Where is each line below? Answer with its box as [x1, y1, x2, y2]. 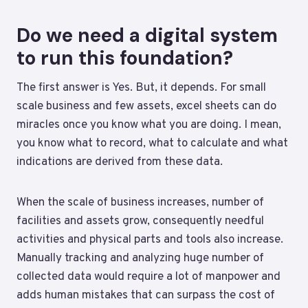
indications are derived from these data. [16, 154, 223, 170]
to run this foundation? [16, 45, 233, 71]
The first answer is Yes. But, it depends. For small [16, 80, 266, 96]
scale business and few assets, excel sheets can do [16, 98, 276, 114]
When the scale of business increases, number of [16, 195, 264, 210]
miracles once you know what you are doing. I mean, [16, 117, 281, 133]
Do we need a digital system [16, 22, 278, 48]
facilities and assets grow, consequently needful [16, 213, 264, 229]
